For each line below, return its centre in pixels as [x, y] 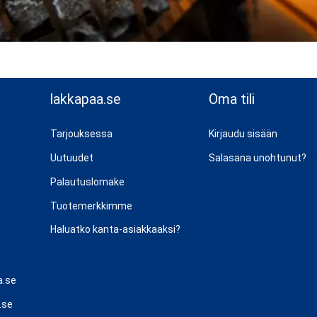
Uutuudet [72, 158]
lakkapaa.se [85, 99]
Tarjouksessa [81, 134]
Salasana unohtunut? [258, 158]
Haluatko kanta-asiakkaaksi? [115, 230]
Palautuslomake [87, 181]
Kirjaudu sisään [243, 134]
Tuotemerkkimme [91, 206]
